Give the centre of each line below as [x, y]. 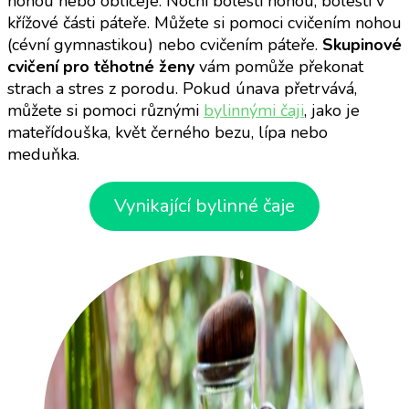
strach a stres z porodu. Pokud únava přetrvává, [182, 88]
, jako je [332, 110]
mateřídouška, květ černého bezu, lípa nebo [168, 132]
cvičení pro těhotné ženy [101, 66]
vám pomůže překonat [279, 66]
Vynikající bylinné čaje [204, 206]
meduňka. [43, 154]
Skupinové [362, 44]
